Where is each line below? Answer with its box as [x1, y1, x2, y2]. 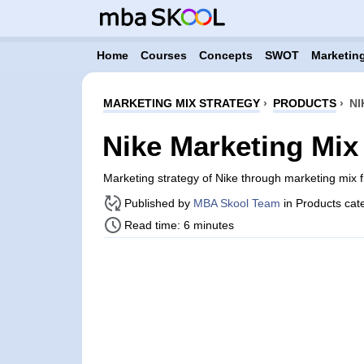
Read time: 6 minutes [123, 219, 234, 232]
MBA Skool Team [193, 197, 280, 210]
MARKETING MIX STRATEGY [102, 97, 260, 110]
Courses [140, 49, 187, 62]
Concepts [198, 49, 253, 62]
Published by [123, 197, 193, 210]
